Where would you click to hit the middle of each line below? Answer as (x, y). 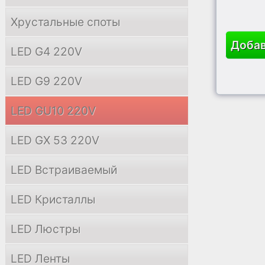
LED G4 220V (46, 51)
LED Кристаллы (53, 199)
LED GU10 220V (53, 111)
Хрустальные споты (65, 22)
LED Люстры (46, 229)
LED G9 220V (46, 81)
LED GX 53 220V (55, 140)
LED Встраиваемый (64, 170)
